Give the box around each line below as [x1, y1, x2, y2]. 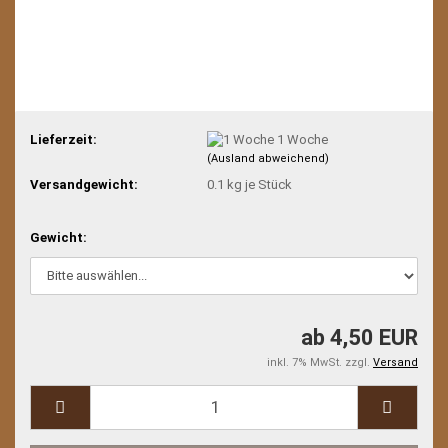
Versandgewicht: [30, 177, 138, 193]
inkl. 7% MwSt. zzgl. [267, 355, 373, 369]
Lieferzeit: [30, 131, 97, 147]
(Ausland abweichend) [206, 152, 329, 166]
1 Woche [276, 131, 328, 147]
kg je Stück [223, 177, 292, 193]
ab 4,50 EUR [301, 324, 418, 350]
